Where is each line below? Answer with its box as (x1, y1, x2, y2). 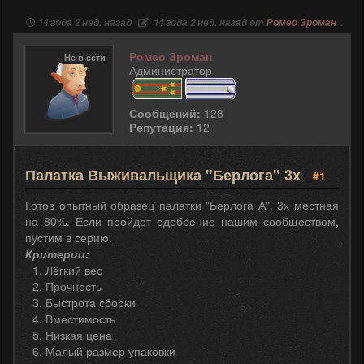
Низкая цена (45, 327, 112, 344)
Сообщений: (129, 105, 201, 122)
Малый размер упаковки (45, 343, 175, 360)
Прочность (45, 278, 102, 295)
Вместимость (45, 310, 115, 327)
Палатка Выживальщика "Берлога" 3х (25, 164, 305, 186)
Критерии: (25, 245, 89, 262)
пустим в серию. (25, 229, 112, 246)
